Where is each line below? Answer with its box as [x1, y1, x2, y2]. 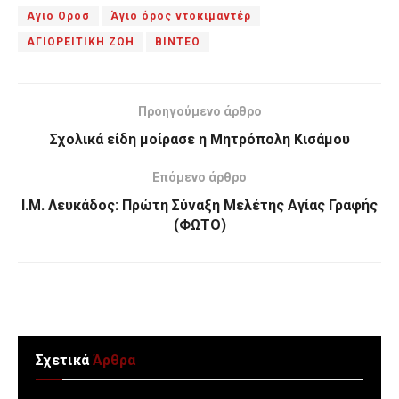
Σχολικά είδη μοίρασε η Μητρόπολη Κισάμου [49, 130, 350, 148]
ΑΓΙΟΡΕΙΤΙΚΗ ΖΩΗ [27, 35, 134, 48]
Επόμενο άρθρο [152, 169, 247, 184]
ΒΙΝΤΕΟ [155, 35, 200, 48]
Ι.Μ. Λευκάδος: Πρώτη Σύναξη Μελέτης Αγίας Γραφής [21, 196, 378, 214]
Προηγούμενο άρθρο [137, 103, 262, 118]
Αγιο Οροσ [27, 9, 90, 22]
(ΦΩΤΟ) [173, 216, 226, 233]
